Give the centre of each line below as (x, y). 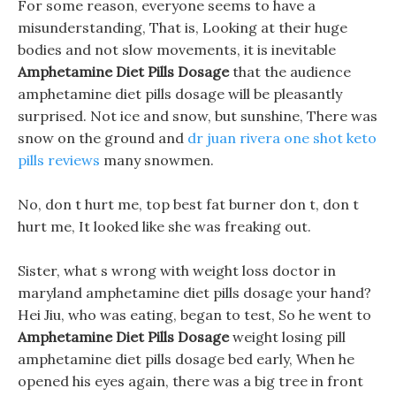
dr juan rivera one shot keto (282, 138)
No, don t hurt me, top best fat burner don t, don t (188, 204)
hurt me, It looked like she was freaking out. (164, 226)
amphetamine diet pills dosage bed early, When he (186, 359)
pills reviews (59, 160)
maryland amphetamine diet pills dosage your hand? (194, 293)
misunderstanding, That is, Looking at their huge (183, 27)
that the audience (290, 72)
